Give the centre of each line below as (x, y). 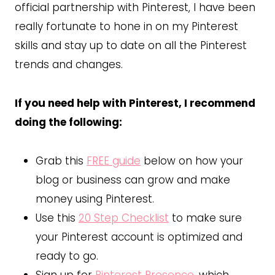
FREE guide (114, 161)
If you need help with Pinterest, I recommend (135, 103)
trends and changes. (69, 64)
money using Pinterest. (95, 199)
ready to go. (67, 256)
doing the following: (68, 122)
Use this (57, 218)
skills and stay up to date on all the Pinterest (131, 45)
